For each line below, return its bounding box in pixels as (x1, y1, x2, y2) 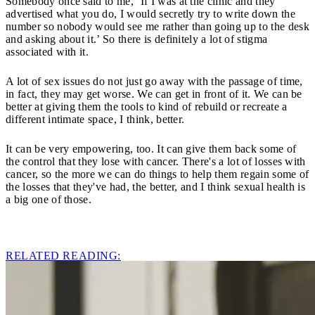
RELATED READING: (6, 249, 121, 262)
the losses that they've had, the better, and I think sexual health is (6, 180, 306, 193)
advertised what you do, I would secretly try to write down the (6, 7, 295, 20)
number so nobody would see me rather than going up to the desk (6, 20, 309, 32)
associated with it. (6, 45, 89, 58)
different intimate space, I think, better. (6, 112, 185, 125)
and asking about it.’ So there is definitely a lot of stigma (6, 32, 268, 45)
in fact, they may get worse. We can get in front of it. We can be (6, 87, 302, 100)
